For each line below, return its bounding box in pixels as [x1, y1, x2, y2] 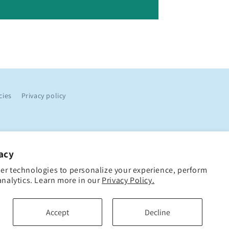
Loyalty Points [156, 212, 199, 220]
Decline [145, 207, 171, 218]
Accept [46, 207, 70, 218]
